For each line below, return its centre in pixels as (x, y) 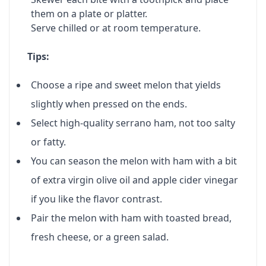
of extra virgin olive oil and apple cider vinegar (134, 180)
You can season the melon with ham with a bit (134, 161)
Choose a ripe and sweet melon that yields (126, 85)
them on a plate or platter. (89, 14)
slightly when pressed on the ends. (109, 104)
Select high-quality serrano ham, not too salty (133, 123)
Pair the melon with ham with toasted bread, (131, 218)
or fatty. (48, 142)
